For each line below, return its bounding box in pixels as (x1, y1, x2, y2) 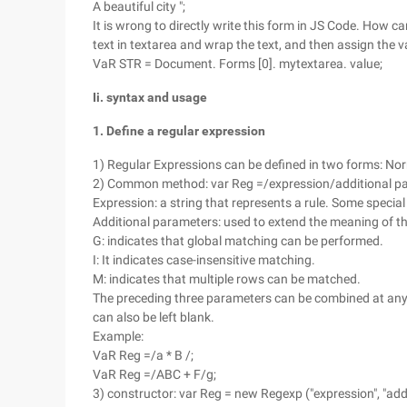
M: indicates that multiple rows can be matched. (93, 272, 361, 286)
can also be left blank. (93, 310, 214, 324)
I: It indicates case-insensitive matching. (93, 253, 315, 267)
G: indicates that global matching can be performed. (93, 233, 383, 248)
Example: (93, 329, 144, 343)
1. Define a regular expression (93, 124, 265, 138)
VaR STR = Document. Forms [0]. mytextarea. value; (93, 56, 382, 71)
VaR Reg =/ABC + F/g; (93, 367, 216, 382)
